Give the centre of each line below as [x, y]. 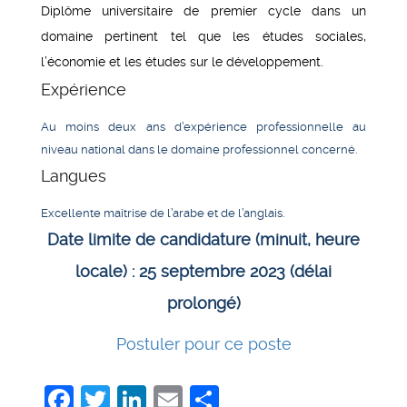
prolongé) [203, 303]
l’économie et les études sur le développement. [182, 61]
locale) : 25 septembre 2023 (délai [203, 271]
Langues [74, 176]
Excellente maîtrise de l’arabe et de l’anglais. [163, 213]
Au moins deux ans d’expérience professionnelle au [203, 126]
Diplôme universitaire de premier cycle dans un [203, 10]
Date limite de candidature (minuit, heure [203, 239]
